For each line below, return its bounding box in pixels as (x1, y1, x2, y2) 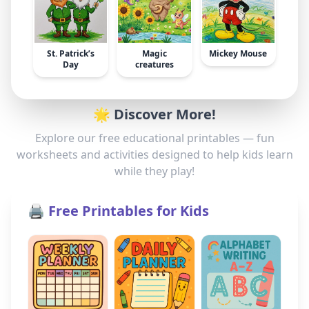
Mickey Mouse (209, 47, 268, 59)
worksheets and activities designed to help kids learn (16, 146, 293, 162)
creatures (134, 58, 174, 70)
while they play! (114, 163, 195, 179)
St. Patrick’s (47, 47, 95, 59)
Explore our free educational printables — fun (34, 130, 275, 146)
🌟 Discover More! (93, 104, 216, 123)
